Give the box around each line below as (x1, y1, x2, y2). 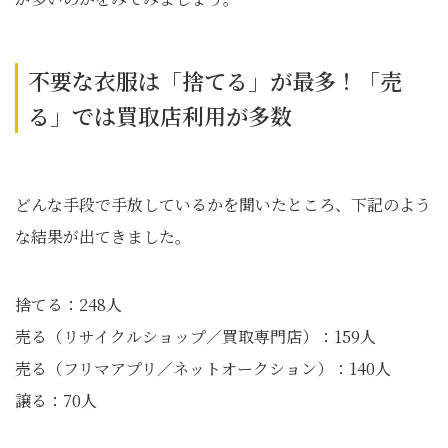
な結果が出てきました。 (15, 225, 191, 248)
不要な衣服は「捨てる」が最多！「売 (28, 65, 402, 96)
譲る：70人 (15, 389, 97, 412)
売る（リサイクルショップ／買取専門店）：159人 (15, 325, 376, 348)
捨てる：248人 (15, 293, 122, 316)
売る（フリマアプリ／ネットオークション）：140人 (15, 357, 391, 380)
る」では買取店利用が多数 (28, 100, 292, 131)
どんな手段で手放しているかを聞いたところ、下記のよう (15, 193, 431, 216)
